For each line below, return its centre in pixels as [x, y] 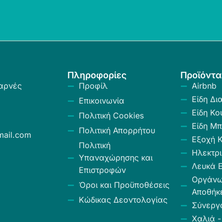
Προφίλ [93, 86]
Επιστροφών [102, 170]
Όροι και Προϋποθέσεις [124, 185]
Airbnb [204, 86]
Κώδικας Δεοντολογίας [123, 200]
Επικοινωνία [101, 101]
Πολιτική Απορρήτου [117, 130]
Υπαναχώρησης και [115, 158]
